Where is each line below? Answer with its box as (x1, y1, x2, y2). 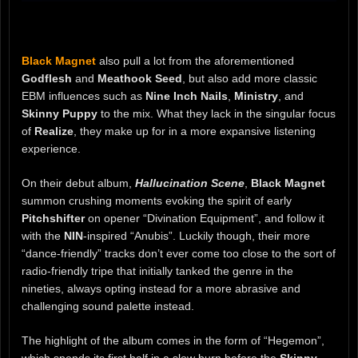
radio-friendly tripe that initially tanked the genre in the (22, 265, 293, 278)
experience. (22, 142, 81, 156)
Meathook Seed (97, 72, 182, 86)
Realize (34, 125, 74, 138)
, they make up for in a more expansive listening (74, 125, 316, 138)
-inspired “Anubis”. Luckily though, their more (83, 229, 310, 243)
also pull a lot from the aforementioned (96, 54, 294, 68)
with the (22, 229, 64, 243)
